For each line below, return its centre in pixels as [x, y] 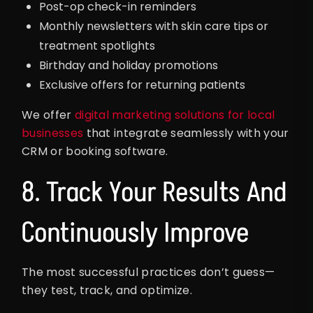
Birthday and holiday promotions [129, 66]
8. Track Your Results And [154, 192]
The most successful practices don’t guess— [148, 272]
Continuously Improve [136, 232]
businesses [53, 133]
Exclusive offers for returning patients [142, 85]
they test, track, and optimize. [107, 291]
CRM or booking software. [95, 152]
